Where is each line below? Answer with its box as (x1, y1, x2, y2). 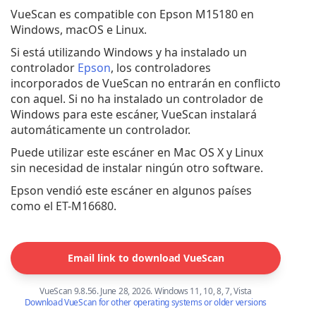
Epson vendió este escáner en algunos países (11, 183, 252, 199)
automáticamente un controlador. (11, 122, 190, 138)
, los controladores (111, 60, 211, 76)
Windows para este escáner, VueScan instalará (11, 107, 257, 123)
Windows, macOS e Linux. (11, 22, 147, 38)
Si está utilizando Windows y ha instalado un (11, 44, 247, 61)
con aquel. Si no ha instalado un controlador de (11, 91, 263, 107)
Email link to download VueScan (67, 251, 224, 265)
